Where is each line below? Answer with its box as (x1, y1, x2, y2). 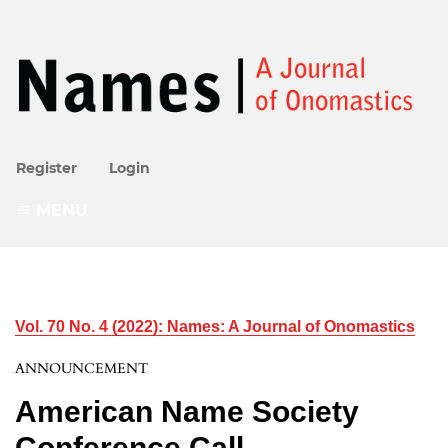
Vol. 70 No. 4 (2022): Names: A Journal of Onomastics (15, 318, 415, 336)
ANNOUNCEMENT (15, 359, 148, 379)
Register (16, 158, 77, 177)
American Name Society (15, 395, 359, 429)
